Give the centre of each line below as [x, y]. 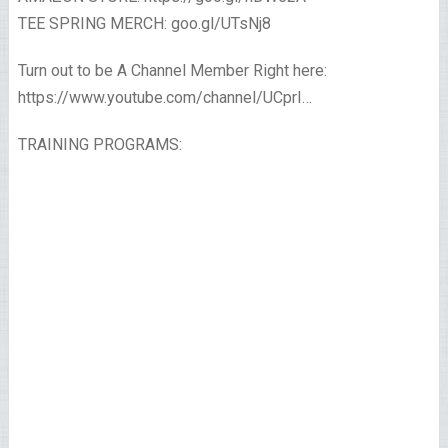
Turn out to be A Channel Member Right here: [172, 71]
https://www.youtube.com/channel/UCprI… [164, 98]
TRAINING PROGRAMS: [99, 145]
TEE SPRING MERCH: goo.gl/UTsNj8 [144, 24]
